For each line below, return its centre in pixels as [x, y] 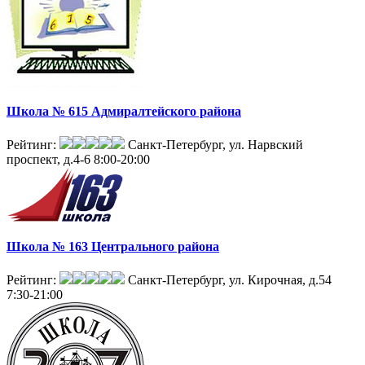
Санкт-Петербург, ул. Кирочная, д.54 [230, 279]
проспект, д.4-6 [48, 160]
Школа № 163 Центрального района [113, 246]
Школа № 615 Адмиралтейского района [124, 112]
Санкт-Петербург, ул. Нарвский [215, 145]
